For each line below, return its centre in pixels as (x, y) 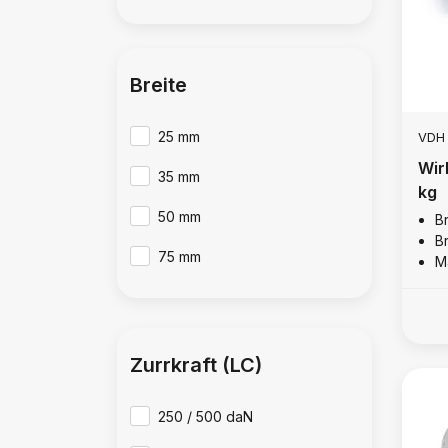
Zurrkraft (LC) (196, 365)
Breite (158, 85)
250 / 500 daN (206, 416)
